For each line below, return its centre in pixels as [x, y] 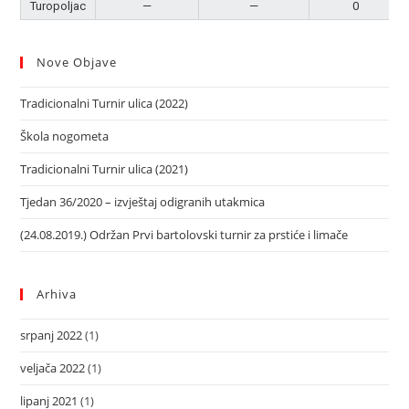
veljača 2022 [53, 368]
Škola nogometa [65, 136]
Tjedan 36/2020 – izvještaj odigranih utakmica [143, 202]
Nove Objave [77, 62]
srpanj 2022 [52, 335]
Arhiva [57, 294]
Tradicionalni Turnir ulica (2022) [105, 103]
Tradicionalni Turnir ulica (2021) [105, 169]
